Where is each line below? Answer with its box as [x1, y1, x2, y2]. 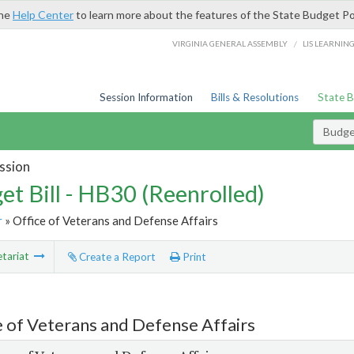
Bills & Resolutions [211, 91, 299, 104]
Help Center [13, 8, 73, 21]
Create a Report [76, 250, 156, 264]
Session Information [99, 91, 193, 104]
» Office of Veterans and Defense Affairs [2, 213, 218, 228]
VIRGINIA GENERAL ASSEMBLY [172, 38, 288, 48]
